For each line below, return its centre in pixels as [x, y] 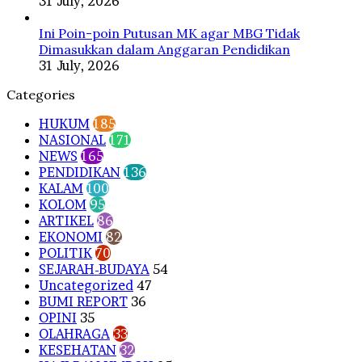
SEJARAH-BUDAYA [94, 269]
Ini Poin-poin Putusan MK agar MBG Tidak [169, 33]
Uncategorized [86, 285]
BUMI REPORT [83, 301]
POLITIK [65, 253]
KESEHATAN [78, 349]
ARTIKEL [66, 220]
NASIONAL [72, 139]
